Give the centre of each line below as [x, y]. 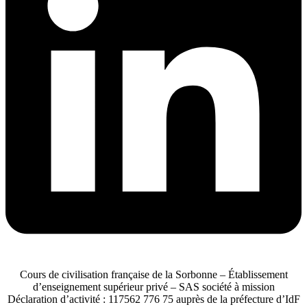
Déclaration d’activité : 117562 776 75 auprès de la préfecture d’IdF [153, 299]
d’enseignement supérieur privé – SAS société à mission [153, 287]
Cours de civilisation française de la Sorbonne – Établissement [153, 275]
